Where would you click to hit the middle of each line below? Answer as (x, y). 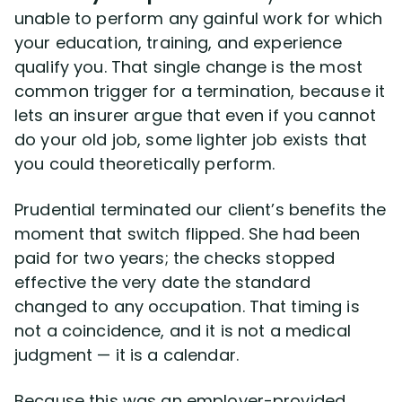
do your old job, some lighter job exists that (191, 139)
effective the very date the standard (163, 282)
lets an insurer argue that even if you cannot (196, 115)
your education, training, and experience (179, 42)
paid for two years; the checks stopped (175, 258)
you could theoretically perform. (145, 163)
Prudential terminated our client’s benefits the (201, 209)
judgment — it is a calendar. (127, 354)
